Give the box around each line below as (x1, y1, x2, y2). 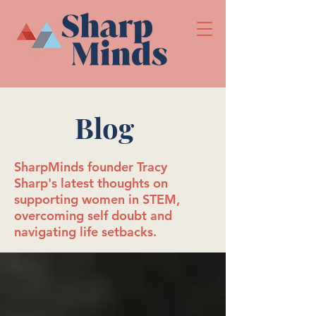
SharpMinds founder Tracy (14, 159, 167, 175)
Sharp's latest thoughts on (14, 175, 168, 191)
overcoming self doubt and (14, 207, 172, 224)
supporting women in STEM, (14, 191, 180, 207)
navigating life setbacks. (14, 224, 157, 240)
